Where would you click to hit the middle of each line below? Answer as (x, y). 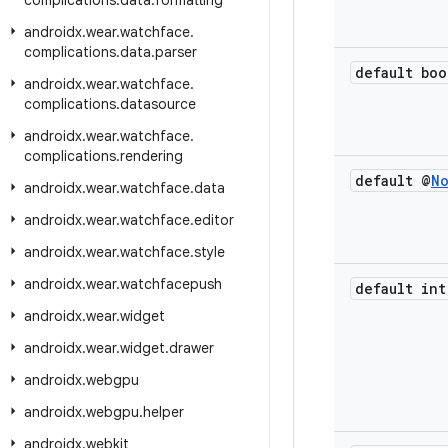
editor (214, 220)
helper (163, 412)
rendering (151, 156)
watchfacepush (171, 284)
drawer (191, 348)
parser (176, 52)
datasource (158, 104)
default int (400, 288)
